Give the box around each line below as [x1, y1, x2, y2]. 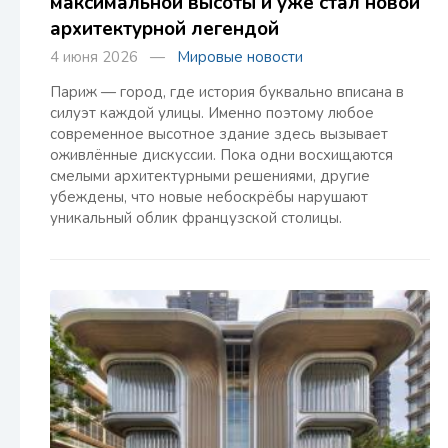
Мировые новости [177, 47, 303, 67]
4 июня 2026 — [50, 47, 177, 67]
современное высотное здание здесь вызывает [50, 124, 388, 144]
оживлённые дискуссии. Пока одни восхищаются [50, 145, 393, 165]
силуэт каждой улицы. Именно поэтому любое [50, 103, 374, 123]
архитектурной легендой [50, 16, 279, 42]
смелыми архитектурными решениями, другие [50, 166, 370, 186]
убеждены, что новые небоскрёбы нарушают [50, 187, 368, 207]
